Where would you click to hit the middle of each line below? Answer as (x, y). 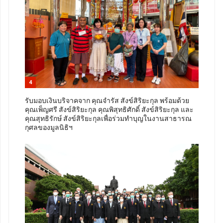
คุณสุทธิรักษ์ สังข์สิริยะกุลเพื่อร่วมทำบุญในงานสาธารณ (108, 119)
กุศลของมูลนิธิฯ (49, 128)
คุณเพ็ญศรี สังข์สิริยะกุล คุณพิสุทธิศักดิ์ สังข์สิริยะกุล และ (109, 110)
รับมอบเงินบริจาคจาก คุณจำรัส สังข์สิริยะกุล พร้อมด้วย (107, 101)
